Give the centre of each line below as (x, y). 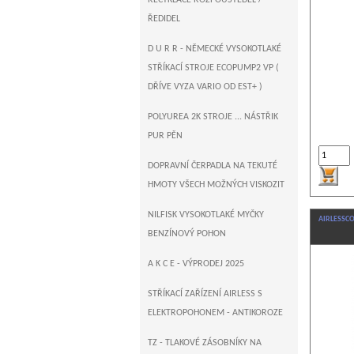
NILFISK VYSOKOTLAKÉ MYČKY (206, 215)
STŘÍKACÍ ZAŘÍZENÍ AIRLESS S (205, 294)
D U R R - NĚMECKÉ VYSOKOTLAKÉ (215, 49)
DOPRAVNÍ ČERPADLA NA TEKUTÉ (213, 166)
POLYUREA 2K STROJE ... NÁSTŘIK (213, 117)
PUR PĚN (165, 136)
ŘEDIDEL (164, 19)
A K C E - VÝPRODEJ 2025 (196, 264)
